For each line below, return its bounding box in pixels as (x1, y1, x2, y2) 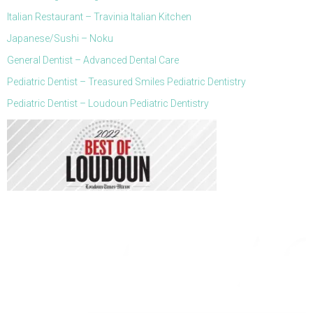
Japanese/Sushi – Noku (7, 33, 113, 44)
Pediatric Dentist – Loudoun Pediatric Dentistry (7, 98, 209, 109)
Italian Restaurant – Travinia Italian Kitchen (7, 11, 191, 22)
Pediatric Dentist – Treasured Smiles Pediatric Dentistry (7, 76, 246, 87)
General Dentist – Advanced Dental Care (7, 54, 179, 66)
